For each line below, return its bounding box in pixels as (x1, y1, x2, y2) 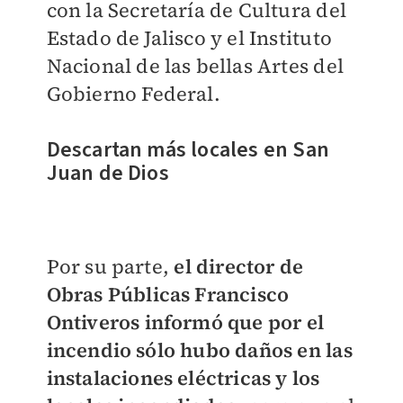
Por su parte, (46, 253, 175, 281)
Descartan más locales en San (46, 134, 330, 166)
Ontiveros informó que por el (46, 309, 325, 336)
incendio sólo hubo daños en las (46, 336, 353, 364)
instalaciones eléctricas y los (46, 364, 320, 392)
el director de (174, 253, 304, 281)
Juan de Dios (46, 157, 169, 190)
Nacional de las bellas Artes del (46, 52, 344, 80)
